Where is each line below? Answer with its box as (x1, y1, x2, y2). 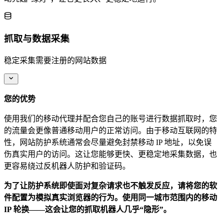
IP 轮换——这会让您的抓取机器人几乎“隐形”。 (4, 205, 171, 214)
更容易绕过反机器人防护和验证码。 (4, 161, 130, 170)
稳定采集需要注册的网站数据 (4, 56, 107, 65)
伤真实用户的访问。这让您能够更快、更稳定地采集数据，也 (4, 149, 217, 158)
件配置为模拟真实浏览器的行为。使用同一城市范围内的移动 (4, 193, 217, 202)
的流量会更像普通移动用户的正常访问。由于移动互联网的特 (4, 126, 217, 135)
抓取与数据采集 (4, 33, 70, 44)
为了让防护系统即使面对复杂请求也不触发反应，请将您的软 (4, 181, 217, 190)
